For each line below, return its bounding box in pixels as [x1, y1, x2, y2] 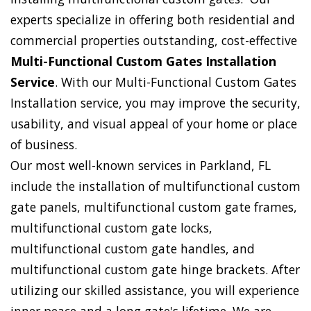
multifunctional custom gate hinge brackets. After [10, 261, 300, 278]
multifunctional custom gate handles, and [10, 240, 255, 258]
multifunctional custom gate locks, [10, 219, 212, 237]
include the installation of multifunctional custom [10, 178, 301, 195]
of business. [10, 136, 77, 153]
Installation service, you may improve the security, [10, 94, 301, 112]
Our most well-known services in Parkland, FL [10, 157, 271, 174]
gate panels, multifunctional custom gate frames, [10, 199, 297, 216]
